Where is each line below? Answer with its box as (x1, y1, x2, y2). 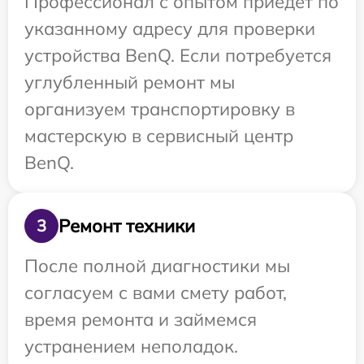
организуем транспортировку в (24, 97, 295, 120)
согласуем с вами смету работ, (24, 281, 287, 304)
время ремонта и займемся (24, 308, 257, 331)
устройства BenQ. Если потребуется (24, 44, 331, 67)
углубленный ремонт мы (24, 71, 235, 93)
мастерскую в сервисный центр (24, 124, 293, 147)
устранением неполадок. (24, 335, 238, 357)
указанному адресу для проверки (24, 17, 315, 40)
